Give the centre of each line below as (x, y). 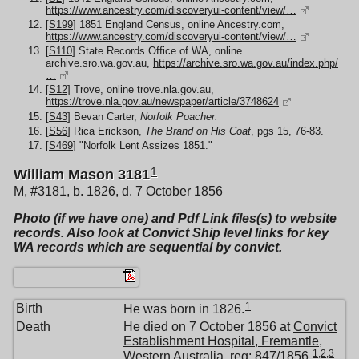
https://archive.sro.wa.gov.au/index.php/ (246, 63)
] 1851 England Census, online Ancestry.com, (179, 24)
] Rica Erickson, (106, 131)
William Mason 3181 (82, 175)
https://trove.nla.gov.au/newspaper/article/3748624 (162, 102)
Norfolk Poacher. (179, 116)
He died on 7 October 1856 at (208, 326)
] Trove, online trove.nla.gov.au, (141, 90)
